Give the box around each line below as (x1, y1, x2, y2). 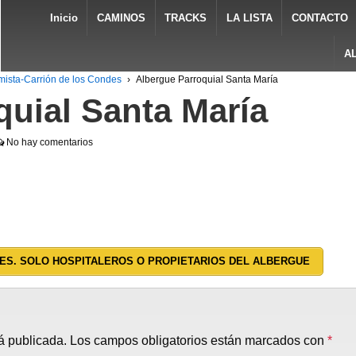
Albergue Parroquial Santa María (135, 74, 278, 85)
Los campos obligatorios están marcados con (69, 333, 327, 347)
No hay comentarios (6, 137, 93, 148)
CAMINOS (96, 12, 145, 24)
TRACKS (164, 12, 207, 24)
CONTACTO (292, 12, 349, 24)
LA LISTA (226, 12, 273, 24)
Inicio (49, 12, 78, 24)
